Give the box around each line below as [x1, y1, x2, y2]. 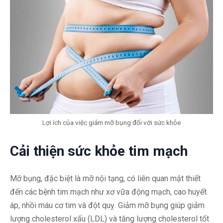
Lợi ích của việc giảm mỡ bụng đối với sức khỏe [42, 118, 181, 127]
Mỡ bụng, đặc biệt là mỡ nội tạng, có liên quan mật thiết [10, 174, 201, 184]
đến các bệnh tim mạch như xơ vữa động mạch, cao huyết [10, 187, 207, 197]
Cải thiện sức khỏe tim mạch [10, 143, 188, 160]
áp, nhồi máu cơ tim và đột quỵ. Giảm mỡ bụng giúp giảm [10, 201, 205, 211]
